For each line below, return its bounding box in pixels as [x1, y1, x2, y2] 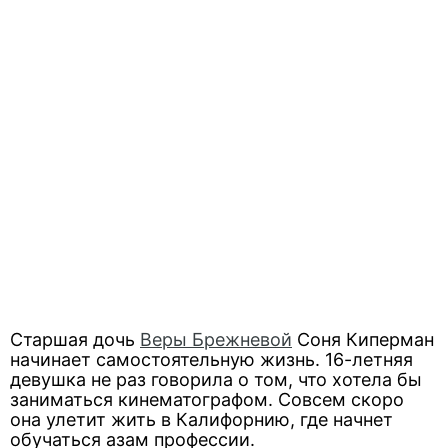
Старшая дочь [10, 329, 140, 350]
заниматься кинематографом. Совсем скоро [10, 389, 404, 410]
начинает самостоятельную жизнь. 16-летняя [10, 349, 413, 370]
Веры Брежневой [140, 329, 292, 350]
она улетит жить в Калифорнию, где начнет [10, 409, 393, 430]
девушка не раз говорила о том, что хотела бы [10, 369, 422, 390]
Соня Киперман [292, 329, 434, 350]
